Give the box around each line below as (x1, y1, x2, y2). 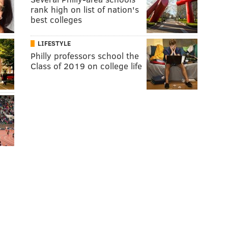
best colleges (31, 14, 82, 25)
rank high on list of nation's (31, 4, 139, 15)
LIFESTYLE (38, 39, 71, 48)
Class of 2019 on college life (31, 60, 142, 72)
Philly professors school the (31, 50, 139, 62)
